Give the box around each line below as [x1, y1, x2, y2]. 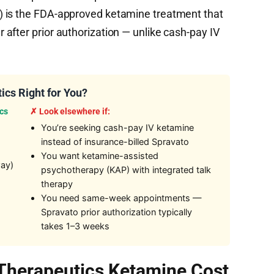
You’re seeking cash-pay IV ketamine [40, 122, 194, 133]
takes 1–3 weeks [40, 221, 109, 232]
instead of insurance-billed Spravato [40, 136, 189, 147]
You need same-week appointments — [40, 193, 202, 204]
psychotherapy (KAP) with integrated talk [40, 165, 211, 176]
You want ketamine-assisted [40, 150, 158, 161]
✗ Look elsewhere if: [29, 106, 110, 116]
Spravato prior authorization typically [40, 207, 192, 218]
